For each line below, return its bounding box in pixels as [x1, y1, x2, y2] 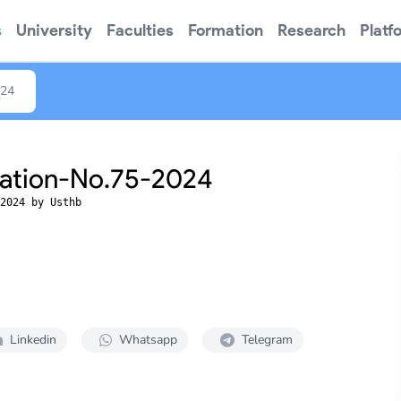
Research [277, 21, 346, 40]
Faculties [107, 21, 174, 40]
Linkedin [10, 331, 56, 348]
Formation [188, 21, 263, 40]
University [16, 21, 92, 40]
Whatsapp [119, 331, 177, 348]
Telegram [241, 331, 293, 348]
